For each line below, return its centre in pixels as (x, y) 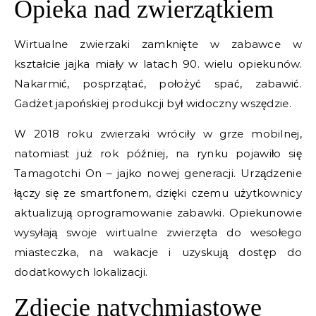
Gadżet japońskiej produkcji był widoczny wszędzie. (153, 103)
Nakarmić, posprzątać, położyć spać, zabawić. (158, 83)
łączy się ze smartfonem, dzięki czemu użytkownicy (158, 193)
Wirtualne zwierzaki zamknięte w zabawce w (158, 44)
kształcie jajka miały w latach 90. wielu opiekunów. (158, 63)
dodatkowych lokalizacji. (81, 272)
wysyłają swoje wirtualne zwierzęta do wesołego (158, 232)
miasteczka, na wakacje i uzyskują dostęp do (158, 252)
